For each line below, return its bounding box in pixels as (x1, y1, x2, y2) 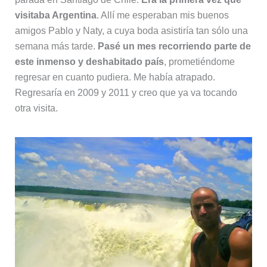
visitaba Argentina (14, 10, 97, 20)
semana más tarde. (14, 41, 98, 51)
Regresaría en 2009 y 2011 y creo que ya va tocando (14, 87, 237, 98)
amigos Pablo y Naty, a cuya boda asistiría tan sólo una (14, 25, 248, 36)
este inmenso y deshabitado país (14, 56, 164, 67)
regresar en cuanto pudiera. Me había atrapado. (14, 72, 215, 82)
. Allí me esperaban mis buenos (96, 10, 229, 20)
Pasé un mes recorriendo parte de (97, 41, 251, 51)
